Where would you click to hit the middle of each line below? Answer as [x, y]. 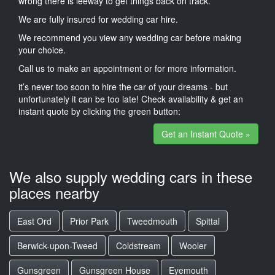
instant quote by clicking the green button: [99, 111]
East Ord [34, 221]
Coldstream [138, 246]
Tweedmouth [152, 221]
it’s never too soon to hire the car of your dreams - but [123, 86]
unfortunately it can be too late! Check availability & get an [131, 99]
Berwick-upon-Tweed [57, 246]
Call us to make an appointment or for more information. [127, 68]
